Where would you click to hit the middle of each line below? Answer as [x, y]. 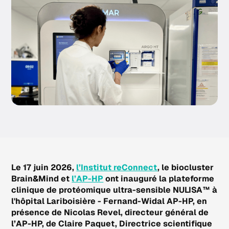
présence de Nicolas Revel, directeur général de [110, 212]
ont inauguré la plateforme [159, 178]
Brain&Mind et [42, 178]
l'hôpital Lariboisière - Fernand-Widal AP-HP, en [109, 201]
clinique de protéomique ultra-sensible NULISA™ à [114, 190]
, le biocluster [186, 167]
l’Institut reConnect [117, 167]
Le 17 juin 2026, [44, 167]
